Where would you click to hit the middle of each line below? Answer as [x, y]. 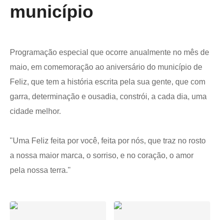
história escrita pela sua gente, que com [136, 82]
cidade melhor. [35, 111]
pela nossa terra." [40, 170]
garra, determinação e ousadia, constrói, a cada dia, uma [108, 96]
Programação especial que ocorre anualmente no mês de [110, 52]
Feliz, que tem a [39, 82]
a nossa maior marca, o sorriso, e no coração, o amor [102, 155]
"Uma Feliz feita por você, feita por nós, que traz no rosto [108, 141]
